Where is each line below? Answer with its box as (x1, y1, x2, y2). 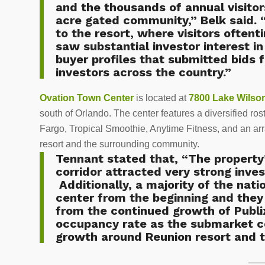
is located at (134, 92, 189, 103)
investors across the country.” (56, 65, 231, 80)
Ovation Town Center (40, 92, 134, 103)
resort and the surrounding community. (40, 138, 204, 149)
